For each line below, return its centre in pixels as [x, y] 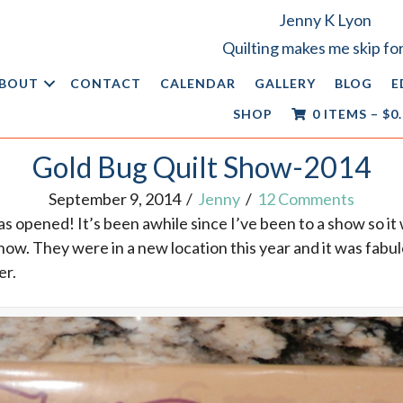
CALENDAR [198, 83]
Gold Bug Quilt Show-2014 [201, 167]
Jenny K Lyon [325, 20]
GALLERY [286, 83]
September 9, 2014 [115, 199]
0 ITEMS [339, 114]
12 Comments [306, 199]
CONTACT [106, 83]
